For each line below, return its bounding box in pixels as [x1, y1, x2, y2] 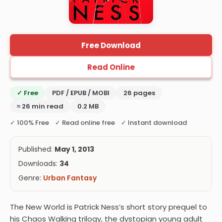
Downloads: [18, 159, 59, 169]
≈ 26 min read [17, 102, 63, 111]
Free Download [81, 40, 141, 51]
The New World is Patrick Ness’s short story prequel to [10, 202, 207, 213]
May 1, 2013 [55, 144, 94, 155]
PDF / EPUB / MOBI [52, 88, 110, 98]
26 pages [123, 88, 155, 98]
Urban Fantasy [43, 173, 97, 183]
